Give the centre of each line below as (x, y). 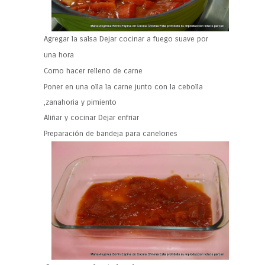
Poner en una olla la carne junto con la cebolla (123, 87)
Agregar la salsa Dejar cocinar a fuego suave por (126, 39)
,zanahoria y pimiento (81, 102)
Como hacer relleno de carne (94, 71)
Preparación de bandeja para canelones (112, 133)
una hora (60, 55)
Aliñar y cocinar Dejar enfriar (93, 117)
